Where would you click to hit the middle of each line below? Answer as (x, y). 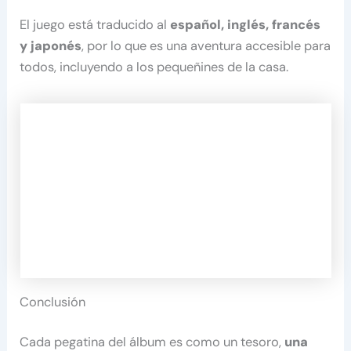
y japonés (51, 46)
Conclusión (53, 302)
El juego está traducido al (95, 25)
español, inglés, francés (246, 25)
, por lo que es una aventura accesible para (206, 46)
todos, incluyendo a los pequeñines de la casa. (154, 67)
